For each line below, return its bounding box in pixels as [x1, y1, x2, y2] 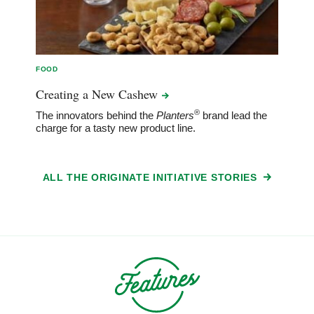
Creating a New [36, 85, 119, 102]
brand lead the [200, 109, 268, 121]
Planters [156, 109, 195, 121]
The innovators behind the [36, 109, 157, 121]
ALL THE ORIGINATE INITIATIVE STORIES [42, 171, 261, 183]
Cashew [118, 85, 162, 102]
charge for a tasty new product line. [36, 121, 196, 134]
